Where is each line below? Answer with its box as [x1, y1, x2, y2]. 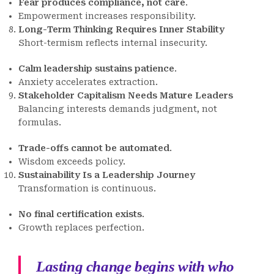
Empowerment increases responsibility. [18, 11, 196, 21]
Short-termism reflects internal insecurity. [18, 38, 207, 48]
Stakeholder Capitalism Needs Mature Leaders [18, 91, 233, 101]
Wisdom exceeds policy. [18, 157, 125, 167]
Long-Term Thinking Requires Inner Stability [18, 24, 224, 35]
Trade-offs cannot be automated [18, 143, 169, 154]
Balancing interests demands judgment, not [18, 104, 217, 114]
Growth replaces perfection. [18, 223, 144, 233]
